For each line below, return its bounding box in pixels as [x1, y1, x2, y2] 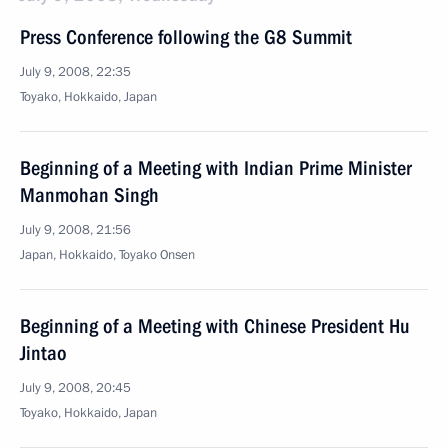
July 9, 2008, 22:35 [20, 63, 131, 81]
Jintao [20, 341, 67, 365]
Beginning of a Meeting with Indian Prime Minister [20, 156, 412, 180]
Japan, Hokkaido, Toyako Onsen [20, 246, 195, 264]
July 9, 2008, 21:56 [20, 221, 131, 239]
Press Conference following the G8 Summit [20, 25, 352, 49]
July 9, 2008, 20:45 [20, 379, 131, 397]
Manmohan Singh [20, 183, 159, 207]
